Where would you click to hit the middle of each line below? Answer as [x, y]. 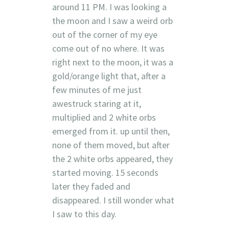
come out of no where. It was [108, 48]
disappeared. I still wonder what [113, 200]
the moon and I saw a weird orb [112, 20]
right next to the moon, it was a [112, 62]
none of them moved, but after [111, 145]
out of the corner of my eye [105, 34]
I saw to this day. [84, 214]
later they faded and [91, 186]
